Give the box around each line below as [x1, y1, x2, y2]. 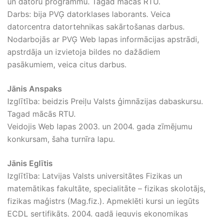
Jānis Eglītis [7, 158, 53, 168]
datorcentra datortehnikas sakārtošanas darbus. [7, 22, 185, 31]
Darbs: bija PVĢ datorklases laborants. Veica [7, 9, 170, 19]
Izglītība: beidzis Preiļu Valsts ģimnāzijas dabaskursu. [7, 96, 203, 106]
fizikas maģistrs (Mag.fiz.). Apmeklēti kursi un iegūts [7, 196, 199, 206]
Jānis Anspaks [7, 84, 62, 93]
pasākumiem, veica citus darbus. [7, 60, 126, 69]
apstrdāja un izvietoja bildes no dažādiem [7, 47, 160, 57]
